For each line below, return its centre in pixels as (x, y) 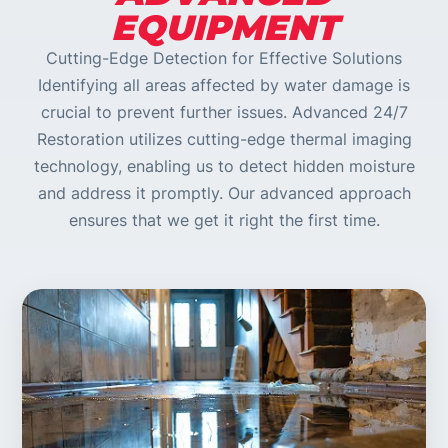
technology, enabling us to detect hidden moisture (224, 166)
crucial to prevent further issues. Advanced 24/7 (224, 112)
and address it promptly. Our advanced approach (224, 193)
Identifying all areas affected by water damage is (224, 85)
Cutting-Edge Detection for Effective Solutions (224, 58)
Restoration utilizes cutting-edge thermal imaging (224, 139)
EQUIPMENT (224, 28)
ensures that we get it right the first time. (224, 220)
